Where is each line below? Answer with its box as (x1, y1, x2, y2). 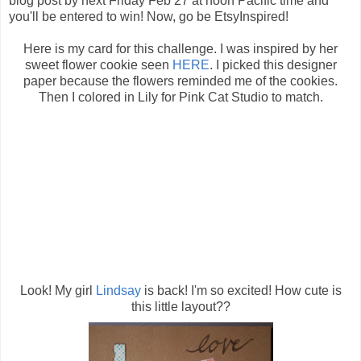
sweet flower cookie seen (24, 57, 172, 72)
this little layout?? (131, 299, 230, 313)
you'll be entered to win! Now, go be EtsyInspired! (9, 9, 288, 23)
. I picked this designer (209, 57, 337, 72)
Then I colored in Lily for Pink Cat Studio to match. (38, 89, 323, 104)
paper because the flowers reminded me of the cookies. (23, 73, 338, 88)
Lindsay (95, 283, 141, 297)
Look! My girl (19, 283, 96, 297)
